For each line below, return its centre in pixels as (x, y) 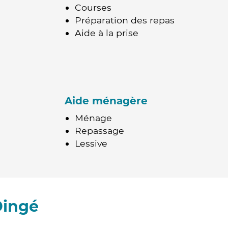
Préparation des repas (125, 20)
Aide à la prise (107, 33)
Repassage (99, 131)
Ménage (93, 118)
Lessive (91, 143)
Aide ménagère (106, 101)
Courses (93, 7)
